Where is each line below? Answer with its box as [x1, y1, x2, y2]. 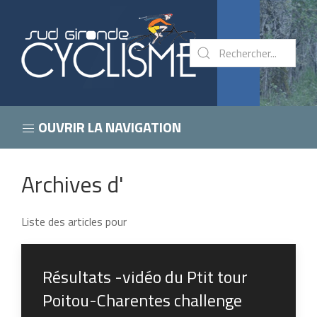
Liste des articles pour [21, 213, 127, 230]
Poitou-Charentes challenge [42, 287, 242, 313]
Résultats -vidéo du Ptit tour [42, 264, 248, 289]
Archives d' [21, 167, 124, 201]
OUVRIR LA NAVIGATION [35, 116, 181, 138]
